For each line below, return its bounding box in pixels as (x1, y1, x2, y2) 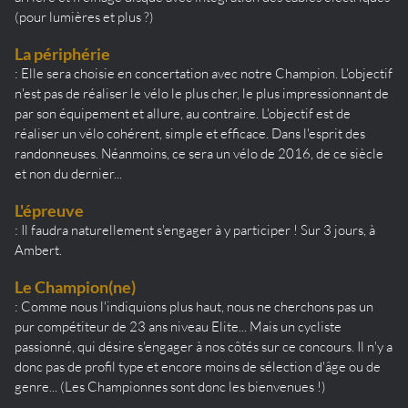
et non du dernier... (15, 164, 122, 182)
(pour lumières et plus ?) (15, 7, 154, 25)
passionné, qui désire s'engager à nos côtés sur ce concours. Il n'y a (15, 337, 393, 355)
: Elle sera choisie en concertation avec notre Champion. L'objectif (15, 64, 393, 82)
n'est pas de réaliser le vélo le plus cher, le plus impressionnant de (15, 84, 389, 102)
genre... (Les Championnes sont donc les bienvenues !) (15, 377, 326, 395)
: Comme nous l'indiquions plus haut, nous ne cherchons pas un (15, 297, 373, 315)
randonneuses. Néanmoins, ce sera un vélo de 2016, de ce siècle (15, 144, 383, 162)
